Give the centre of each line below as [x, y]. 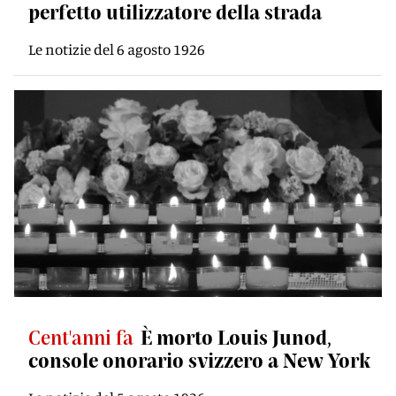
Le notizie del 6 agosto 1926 [117, 49]
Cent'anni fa [81, 337]
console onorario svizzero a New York [200, 360]
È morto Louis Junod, [236, 337]
